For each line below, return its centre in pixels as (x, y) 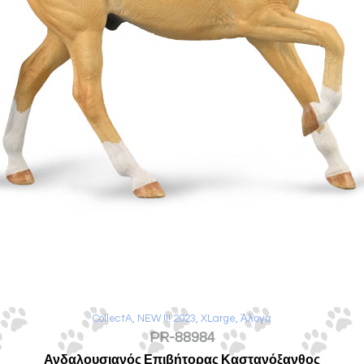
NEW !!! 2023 (167, 318)
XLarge (218, 318)
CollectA (113, 318)
